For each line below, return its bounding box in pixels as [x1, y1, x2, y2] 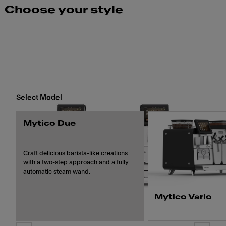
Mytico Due [23, 120, 76, 127]
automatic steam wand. [23, 168, 90, 175]
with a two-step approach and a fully [23, 159, 129, 165]
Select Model [16, 94, 62, 101]
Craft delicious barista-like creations [23, 150, 128, 156]
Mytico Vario [154, 193, 212, 201]
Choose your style [4, 5, 123, 15]
